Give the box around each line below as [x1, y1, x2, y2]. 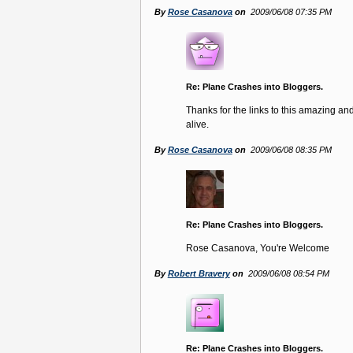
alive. [185, 119, 209, 131]
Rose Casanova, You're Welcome [185, 243, 329, 255]
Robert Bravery [167, 269, 230, 279]
